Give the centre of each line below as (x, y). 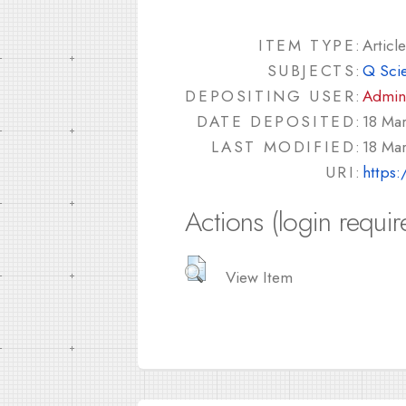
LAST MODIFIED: (286, 147)
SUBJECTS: (314, 71)
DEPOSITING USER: (274, 96)
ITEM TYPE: (310, 45)
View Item (260, 276)
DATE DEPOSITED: (280, 121)
